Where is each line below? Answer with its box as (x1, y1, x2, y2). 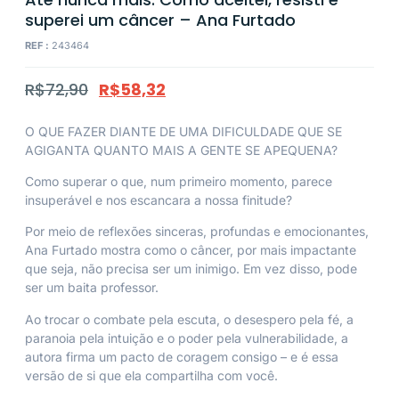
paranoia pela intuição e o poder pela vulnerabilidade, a (25, 330, 348, 346)
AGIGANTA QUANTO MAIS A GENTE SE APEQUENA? (25, 142, 338, 158)
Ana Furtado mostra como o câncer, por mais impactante (25, 242, 356, 258)
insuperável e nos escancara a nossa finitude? (25, 191, 292, 208)
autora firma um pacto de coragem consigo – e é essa (25, 348, 338, 364)
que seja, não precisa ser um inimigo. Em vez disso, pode (25, 261, 357, 277)
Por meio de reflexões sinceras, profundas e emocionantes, (25, 224, 369, 240)
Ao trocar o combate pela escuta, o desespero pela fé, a (25, 311, 354, 327)
